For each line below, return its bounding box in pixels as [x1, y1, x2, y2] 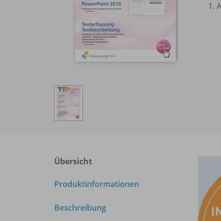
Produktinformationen [54, 179, 139, 189]
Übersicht [54, 156, 92, 167]
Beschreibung [54, 202, 106, 213]
